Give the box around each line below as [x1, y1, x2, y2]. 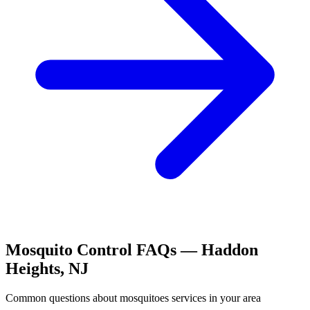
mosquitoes [120, 292, 169, 304]
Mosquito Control [6, 241, 132, 259]
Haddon [201, 241, 258, 259]
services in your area [169, 292, 261, 304]
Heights [6, 259, 60, 278]
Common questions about [6, 292, 120, 304]
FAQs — [132, 241, 201, 259]
